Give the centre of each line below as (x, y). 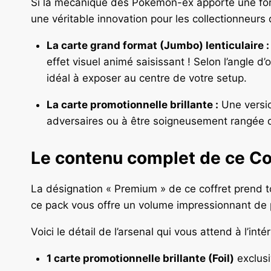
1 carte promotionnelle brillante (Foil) (140, 258)
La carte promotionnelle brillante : (132, 105)
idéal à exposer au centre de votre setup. (146, 78)
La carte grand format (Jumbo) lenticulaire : (158, 46)
